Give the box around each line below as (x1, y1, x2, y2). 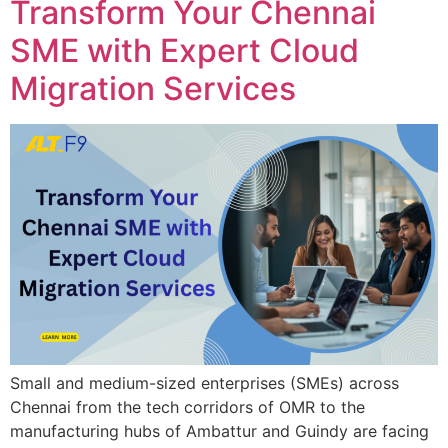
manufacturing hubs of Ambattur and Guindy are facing (10, 420, 429, 441)
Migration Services (10, 69, 296, 109)
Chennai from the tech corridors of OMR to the (10, 396, 365, 417)
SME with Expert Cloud (10, 31, 359, 71)
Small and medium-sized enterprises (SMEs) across (10, 372, 399, 393)
